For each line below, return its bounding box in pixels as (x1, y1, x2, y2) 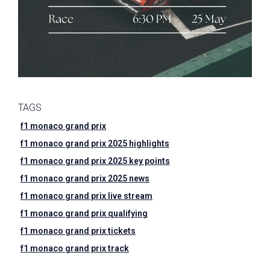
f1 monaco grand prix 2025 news (20, 174, 149, 183)
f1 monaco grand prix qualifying (20, 209, 148, 218)
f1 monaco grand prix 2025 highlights (20, 139, 169, 148)
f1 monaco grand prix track (20, 243, 129, 253)
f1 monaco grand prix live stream (20, 191, 152, 201)
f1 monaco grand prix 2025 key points (20, 156, 170, 166)
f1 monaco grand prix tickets (20, 226, 136, 236)
